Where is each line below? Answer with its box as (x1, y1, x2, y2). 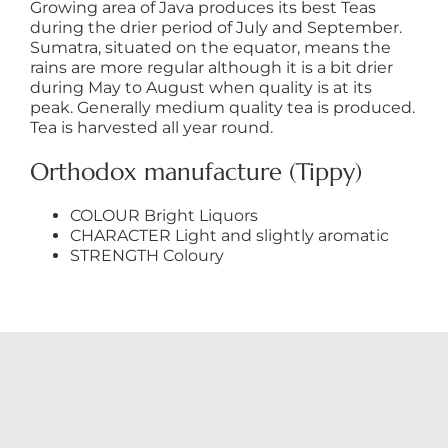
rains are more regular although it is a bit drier (29, 58, 393, 77)
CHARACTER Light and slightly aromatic (69, 226, 389, 245)
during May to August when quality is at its (29, 78, 372, 97)
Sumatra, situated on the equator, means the (29, 38, 391, 57)
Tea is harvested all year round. (29, 118, 273, 137)
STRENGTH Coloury (69, 246, 224, 265)
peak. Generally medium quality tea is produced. (29, 98, 415, 117)
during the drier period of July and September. (29, 18, 402, 37)
